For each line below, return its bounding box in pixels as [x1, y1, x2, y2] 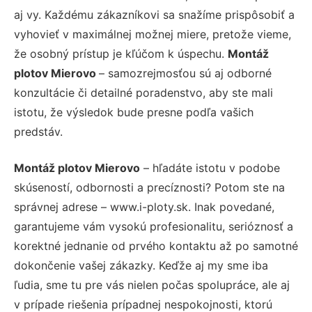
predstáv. [14, 124, 63, 139]
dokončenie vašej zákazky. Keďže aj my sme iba [14, 258, 268, 272]
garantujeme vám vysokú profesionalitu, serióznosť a [14, 219, 293, 233]
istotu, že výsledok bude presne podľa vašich [14, 104, 253, 119]
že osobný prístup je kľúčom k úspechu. [14, 46, 228, 61]
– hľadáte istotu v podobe [140, 160, 280, 175]
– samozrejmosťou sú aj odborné [99, 65, 272, 80]
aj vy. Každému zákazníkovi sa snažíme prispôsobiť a [14, 7, 295, 22]
